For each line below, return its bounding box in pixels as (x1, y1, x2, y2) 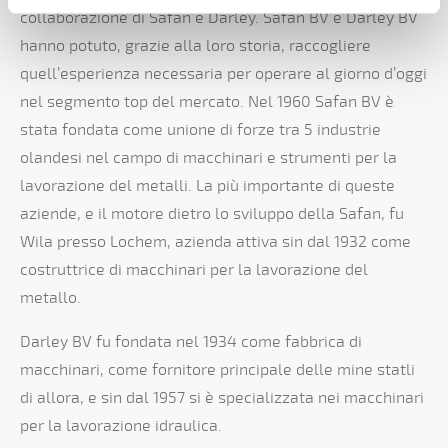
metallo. (20, 288, 81, 309)
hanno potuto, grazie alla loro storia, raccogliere (20, 36, 371, 57)
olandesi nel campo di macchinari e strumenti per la (20, 148, 397, 169)
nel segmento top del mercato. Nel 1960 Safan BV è (20, 92, 394, 113)
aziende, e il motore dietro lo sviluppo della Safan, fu (20, 204, 404, 225)
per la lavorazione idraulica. (20, 416, 222, 437)
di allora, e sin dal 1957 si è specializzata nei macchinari (20, 388, 424, 409)
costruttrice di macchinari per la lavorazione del (20, 260, 368, 281)
